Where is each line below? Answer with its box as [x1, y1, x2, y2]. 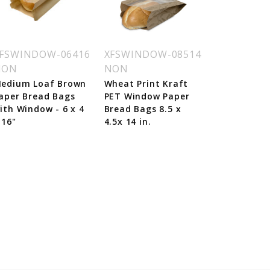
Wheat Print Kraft [104, 78, 189, 89]
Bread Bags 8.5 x [104, 103, 181, 115]
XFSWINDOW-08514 [104, 48, 201, 61]
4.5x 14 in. [104, 116, 151, 127]
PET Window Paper [104, 90, 190, 102]
